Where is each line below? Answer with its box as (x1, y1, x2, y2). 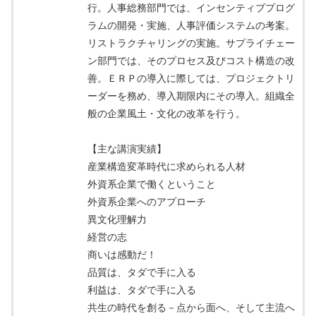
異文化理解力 (87, 214, 147, 226)
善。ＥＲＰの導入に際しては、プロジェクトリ (87, 73, 295, 85)
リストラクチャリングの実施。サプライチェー (87, 37, 295, 49)
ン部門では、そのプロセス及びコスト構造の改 (87, 55, 295, 67)
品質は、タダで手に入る (87, 267, 196, 279)
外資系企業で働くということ (87, 178, 216, 190)
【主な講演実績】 (87, 143, 166, 155)
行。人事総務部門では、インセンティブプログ (87, 2, 295, 14)
